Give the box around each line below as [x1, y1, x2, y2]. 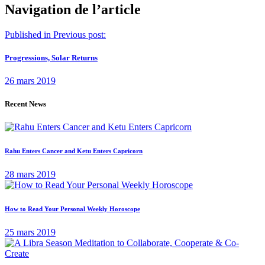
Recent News [5, 99, 46, 109]
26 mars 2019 [5, 76, 56, 86]
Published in [5, 29, 51, 40]
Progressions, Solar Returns [5, 53, 98, 62]
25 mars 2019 [5, 227, 56, 238]
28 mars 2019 [5, 169, 56, 180]
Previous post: [53, 29, 106, 40]
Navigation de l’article [5, 1, 141, 17]
